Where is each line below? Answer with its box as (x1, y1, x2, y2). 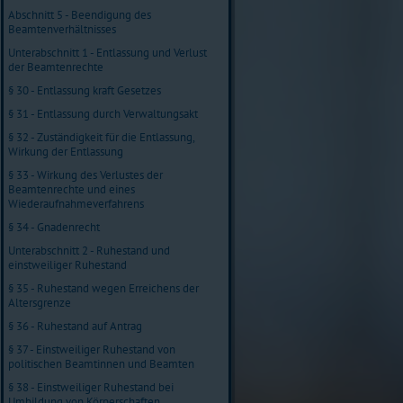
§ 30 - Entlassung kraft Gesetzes (8, 82, 161, 98)
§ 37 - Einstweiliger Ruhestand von (8, 341, 175, 357)
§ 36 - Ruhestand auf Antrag (8, 318, 142, 334)
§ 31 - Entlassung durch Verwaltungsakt (8, 105, 198, 121)
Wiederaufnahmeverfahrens (8, 195, 144, 211)
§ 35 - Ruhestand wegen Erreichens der (8, 280, 199, 296)
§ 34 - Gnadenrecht (8, 219, 100, 235)
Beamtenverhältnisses (8, 21, 116, 37)
